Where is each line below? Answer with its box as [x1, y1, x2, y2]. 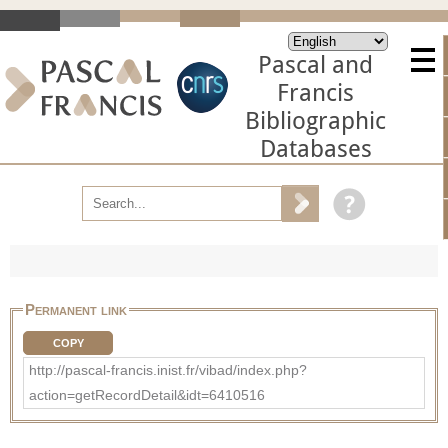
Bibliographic [245, 107, 386, 135]
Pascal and [258, 51, 373, 79]
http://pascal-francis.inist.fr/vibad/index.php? [29, 361, 307, 378]
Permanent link [25, 300, 127, 318]
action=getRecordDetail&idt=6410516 [29, 386, 265, 403]
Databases [259, 135, 372, 163]
